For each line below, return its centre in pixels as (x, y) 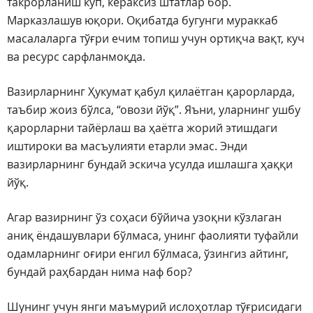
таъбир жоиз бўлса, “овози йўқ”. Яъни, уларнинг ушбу (154, 110)
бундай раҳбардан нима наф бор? (100, 272)
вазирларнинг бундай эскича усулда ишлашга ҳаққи (150, 165)
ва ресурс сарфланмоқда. (76, 57)
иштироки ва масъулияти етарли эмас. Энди (127, 146)
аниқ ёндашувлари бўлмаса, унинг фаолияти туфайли (153, 236)
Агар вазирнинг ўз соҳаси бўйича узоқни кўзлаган (144, 218)
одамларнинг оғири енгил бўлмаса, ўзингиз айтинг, (148, 254)
